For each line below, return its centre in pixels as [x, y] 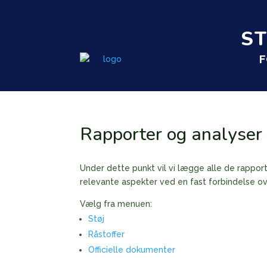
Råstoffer [107, 234]
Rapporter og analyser [171, 134]
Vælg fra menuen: [116, 204]
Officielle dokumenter [132, 250]
